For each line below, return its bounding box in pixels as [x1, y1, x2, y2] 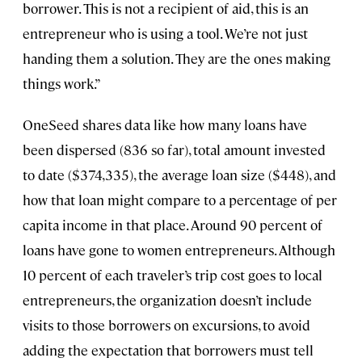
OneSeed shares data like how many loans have [23, 116, 307, 134]
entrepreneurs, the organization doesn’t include [23, 291, 312, 309]
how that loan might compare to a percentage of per [23, 191, 337, 209]
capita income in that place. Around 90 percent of [23, 216, 322, 234]
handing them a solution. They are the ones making [23, 49, 330, 68]
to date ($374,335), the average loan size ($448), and [23, 166, 336, 184]
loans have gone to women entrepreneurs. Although [23, 241, 335, 259]
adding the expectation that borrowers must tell [23, 341, 314, 360]
